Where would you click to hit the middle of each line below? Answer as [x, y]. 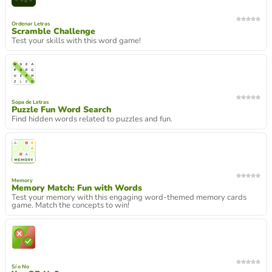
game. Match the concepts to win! [70, 205]
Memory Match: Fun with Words [77, 188]
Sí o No [20, 267]
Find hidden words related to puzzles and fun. [92, 119]
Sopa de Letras [30, 102]
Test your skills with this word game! [76, 41]
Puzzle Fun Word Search [61, 110]
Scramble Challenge [53, 31]
